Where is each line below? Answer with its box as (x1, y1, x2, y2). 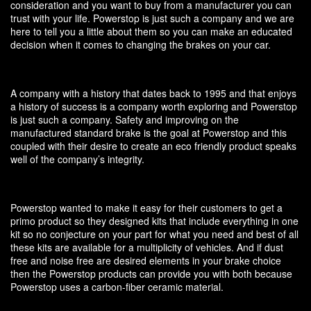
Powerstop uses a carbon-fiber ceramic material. (10, 280, 224, 294)
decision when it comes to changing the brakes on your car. (10, 37, 271, 52)
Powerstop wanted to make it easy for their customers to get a (10, 201, 283, 215)
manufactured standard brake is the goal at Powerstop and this (10, 126, 287, 140)
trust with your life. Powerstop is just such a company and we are (10, 11, 294, 26)
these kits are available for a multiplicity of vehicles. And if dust (10, 240, 283, 255)
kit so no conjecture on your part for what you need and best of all (10, 227, 299, 242)
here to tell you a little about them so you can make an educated (10, 24, 292, 39)
